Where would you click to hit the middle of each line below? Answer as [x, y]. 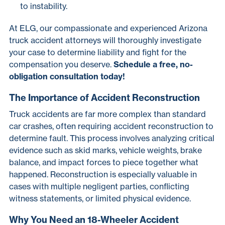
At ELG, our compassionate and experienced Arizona [108, 28]
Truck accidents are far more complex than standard [107, 114]
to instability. [44, 6]
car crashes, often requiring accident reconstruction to [111, 126]
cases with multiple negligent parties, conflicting [99, 186]
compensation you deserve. [61, 64]
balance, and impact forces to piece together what [104, 162]
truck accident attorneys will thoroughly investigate [105, 40]
